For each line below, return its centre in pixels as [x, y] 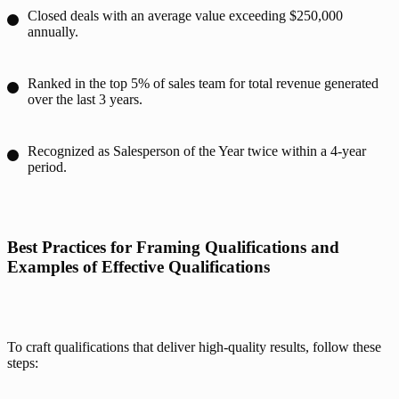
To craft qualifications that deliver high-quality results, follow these [194, 346]
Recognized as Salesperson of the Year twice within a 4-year [197, 151]
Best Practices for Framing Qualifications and [173, 247]
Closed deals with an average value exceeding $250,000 [185, 15]
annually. [55, 31]
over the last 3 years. [85, 99]
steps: [23, 362]
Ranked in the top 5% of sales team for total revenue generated [203, 83]
